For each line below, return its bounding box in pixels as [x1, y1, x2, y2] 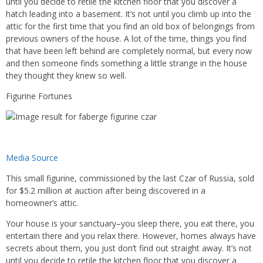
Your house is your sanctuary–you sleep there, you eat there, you [6, 218, 254, 229]
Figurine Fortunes [6, 90, 72, 102]
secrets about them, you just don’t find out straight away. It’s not [6, 242, 252, 254]
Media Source [6, 152, 58, 163]
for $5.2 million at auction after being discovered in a [6, 185, 205, 196]
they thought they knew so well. [6, 70, 126, 81]
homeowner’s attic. [6, 197, 78, 208]
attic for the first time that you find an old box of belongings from [6, 21, 255, 32]
